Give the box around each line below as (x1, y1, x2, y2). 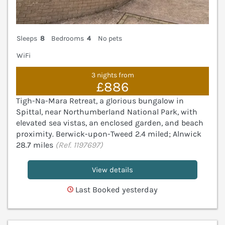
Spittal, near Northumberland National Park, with (16, 107, 197, 117)
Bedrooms (51, 34, 84, 43)
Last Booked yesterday (73, 184, 158, 194)
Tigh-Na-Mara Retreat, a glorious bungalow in (16, 96, 184, 106)
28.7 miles (16, 140, 55, 150)
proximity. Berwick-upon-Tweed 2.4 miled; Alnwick (16, 129, 201, 139)
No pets (97, 34, 122, 43)
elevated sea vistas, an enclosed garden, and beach (16, 118, 203, 128)
